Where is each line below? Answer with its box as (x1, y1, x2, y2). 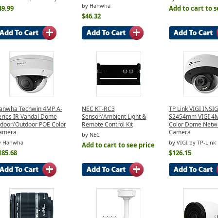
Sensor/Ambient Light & (81, 112, 146, 121)
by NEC (81, 131, 100, 139)
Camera (168, 127, 191, 136)
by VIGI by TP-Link (168, 139, 216, 146)
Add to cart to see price (81, 141, 155, 150)
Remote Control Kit (81, 120, 133, 128)
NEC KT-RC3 (81, 104, 115, 113)
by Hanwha (81, 2, 110, 10)
